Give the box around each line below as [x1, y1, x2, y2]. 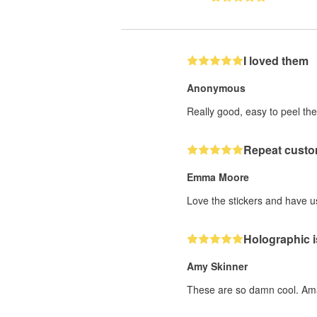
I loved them [243, 52, 309, 69]
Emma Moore [187, 169, 249, 184]
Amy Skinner [187, 258, 248, 273]
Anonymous [187, 80, 246, 95]
